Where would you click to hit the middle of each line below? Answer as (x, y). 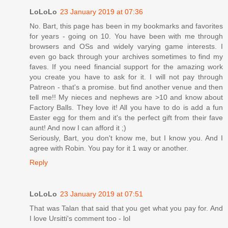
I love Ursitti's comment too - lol (80, 218)
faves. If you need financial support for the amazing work (126, 66)
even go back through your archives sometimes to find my (126, 56)
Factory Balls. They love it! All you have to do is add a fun (126, 107)
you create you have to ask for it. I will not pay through (126, 77)
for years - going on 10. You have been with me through (126, 36)
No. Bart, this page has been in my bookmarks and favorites (126, 26)
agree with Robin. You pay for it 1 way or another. (109, 148)
